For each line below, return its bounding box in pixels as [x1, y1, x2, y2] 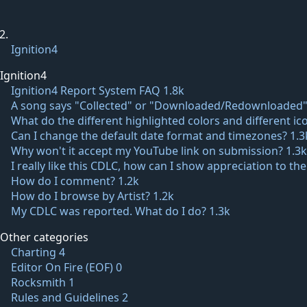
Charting [11, 245, 56, 260]
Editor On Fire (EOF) [11, 260, 113, 275]
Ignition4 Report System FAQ [11, 83, 160, 98]
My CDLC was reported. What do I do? [11, 204, 206, 219]
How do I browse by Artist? [11, 188, 150, 204]
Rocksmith [11, 275, 66, 290]
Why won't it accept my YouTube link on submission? [11, 143, 283, 158]
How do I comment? [11, 173, 115, 188]
